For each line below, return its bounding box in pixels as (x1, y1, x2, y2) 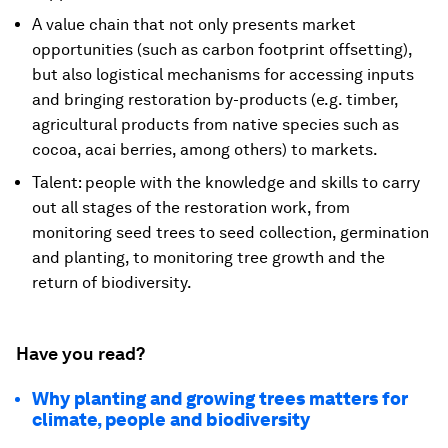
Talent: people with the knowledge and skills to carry (32, 173, 420, 192)
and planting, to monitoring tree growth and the (32, 248, 385, 267)
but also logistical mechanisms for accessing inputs (32, 65, 414, 84)
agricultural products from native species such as (32, 115, 399, 134)
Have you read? (16, 343, 145, 364)
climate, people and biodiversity (32, 409, 310, 430)
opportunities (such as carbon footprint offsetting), (32, 40, 412, 59)
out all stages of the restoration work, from (32, 198, 350, 217)
